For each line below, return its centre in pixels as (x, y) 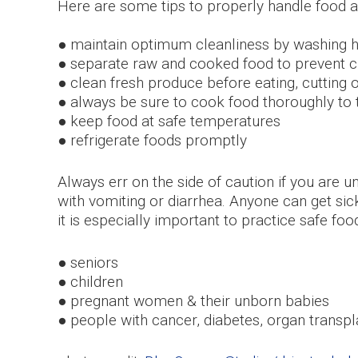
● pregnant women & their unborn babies (193, 300)
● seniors (88, 262)
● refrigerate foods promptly (152, 140)
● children (90, 281)
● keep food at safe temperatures (169, 121)
